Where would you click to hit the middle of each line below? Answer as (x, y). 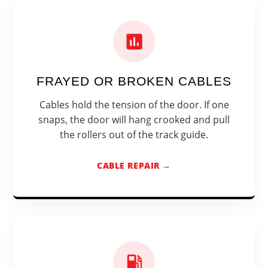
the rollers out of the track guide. (134, 135)
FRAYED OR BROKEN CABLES (134, 81)
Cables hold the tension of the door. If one (134, 105)
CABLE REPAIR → (134, 166)
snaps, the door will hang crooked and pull (134, 120)
